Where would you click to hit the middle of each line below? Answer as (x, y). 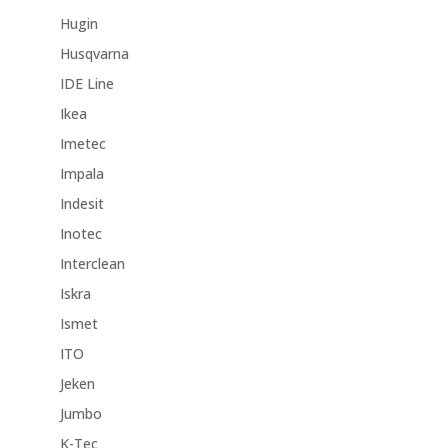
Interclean (92, 264)
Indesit (81, 204)
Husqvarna (94, 54)
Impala (81, 174)
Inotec (80, 234)
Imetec (82, 144)
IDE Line (86, 84)
